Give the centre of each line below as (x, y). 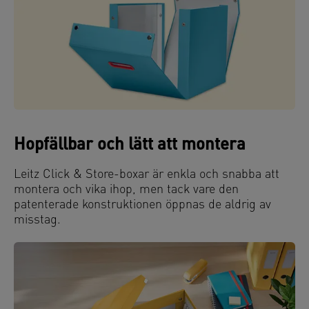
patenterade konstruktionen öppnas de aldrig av (142, 206)
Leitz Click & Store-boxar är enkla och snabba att (147, 175)
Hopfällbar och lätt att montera (130, 146)
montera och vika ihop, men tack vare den (126, 190)
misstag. (37, 221)
